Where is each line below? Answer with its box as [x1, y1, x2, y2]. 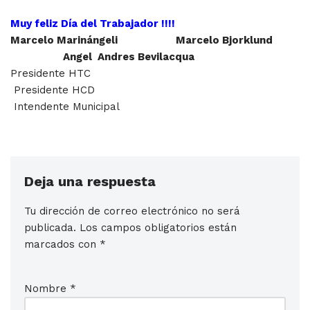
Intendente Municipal [10, 100, 120, 113]
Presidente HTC [10, 67, 257, 80]
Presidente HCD [10, 84, 261, 97]
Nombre [24, 282, 70, 295]
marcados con [24, 238, 100, 251]
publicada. [24, 221, 76, 235]
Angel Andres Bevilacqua [10, 51, 194, 64]
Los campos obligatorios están [80, 221, 237, 235]
